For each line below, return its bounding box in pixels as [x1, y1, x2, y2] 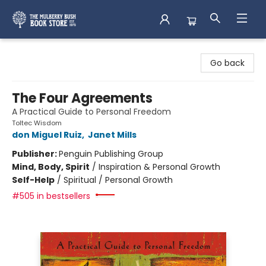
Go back [210, 57, 245, 69]
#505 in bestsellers [12, 190, 90, 202]
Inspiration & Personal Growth [99, 161, 220, 173]
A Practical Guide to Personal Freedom [12, 106, 171, 118]
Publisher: [12, 148, 59, 160]
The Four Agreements [12, 89, 153, 107]
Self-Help [12, 174, 55, 186]
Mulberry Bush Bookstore [9, 44, 110, 56]
